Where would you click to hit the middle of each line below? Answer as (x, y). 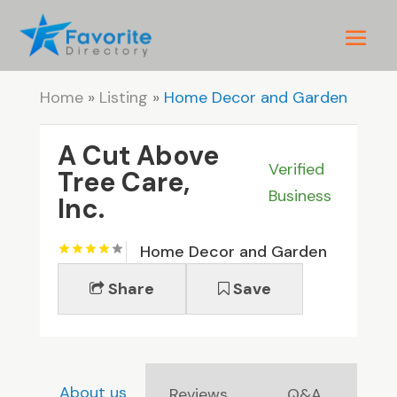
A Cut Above (138, 156)
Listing (123, 98)
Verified (297, 170)
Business (300, 196)
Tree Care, (123, 183)
